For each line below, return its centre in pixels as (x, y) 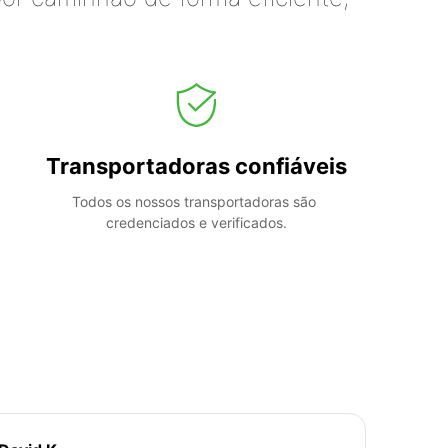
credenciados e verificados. (196, 222)
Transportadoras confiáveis (196, 165)
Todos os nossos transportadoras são (194, 201)
